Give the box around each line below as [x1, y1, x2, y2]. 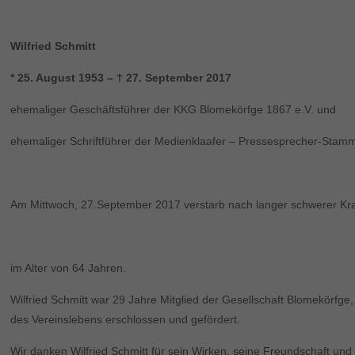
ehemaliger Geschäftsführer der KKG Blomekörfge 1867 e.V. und [10, 102, 337, 116]
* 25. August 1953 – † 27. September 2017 [10, 71, 232, 84]
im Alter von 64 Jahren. [10, 261, 127, 274]
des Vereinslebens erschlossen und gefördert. [10, 312, 241, 326]
